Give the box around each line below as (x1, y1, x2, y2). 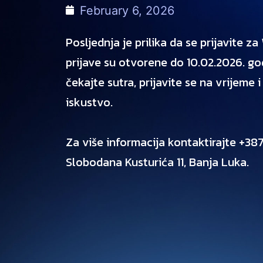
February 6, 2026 (80, 4, 174, 18)
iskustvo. (66, 93, 113, 111)
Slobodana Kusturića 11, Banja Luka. (66, 153, 249, 171)
